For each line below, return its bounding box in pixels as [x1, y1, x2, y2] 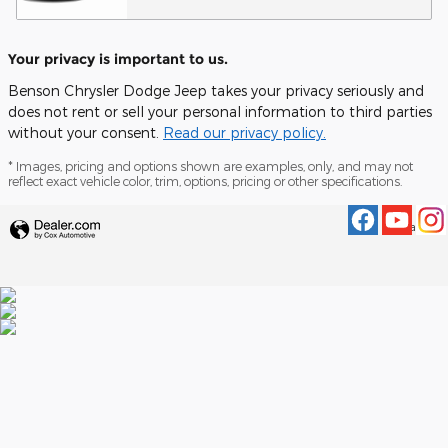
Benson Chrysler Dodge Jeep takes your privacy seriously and [8, 82, 424, 99]
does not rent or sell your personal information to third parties [8, 103, 432, 120]
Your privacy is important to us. [8, 50, 228, 68]
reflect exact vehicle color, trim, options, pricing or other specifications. [8, 174, 402, 188]
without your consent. [8, 124, 163, 141]
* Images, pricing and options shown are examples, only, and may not [8, 159, 413, 173]
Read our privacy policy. [163, 124, 326, 141]
